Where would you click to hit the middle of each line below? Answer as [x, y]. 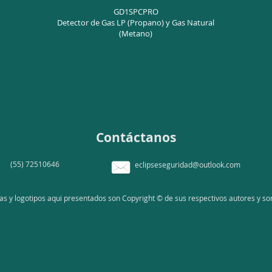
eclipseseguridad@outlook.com [188, 165]
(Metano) [136, 33]
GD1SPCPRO [136, 12]
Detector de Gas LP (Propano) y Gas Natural [136, 22]
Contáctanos [136, 138]
